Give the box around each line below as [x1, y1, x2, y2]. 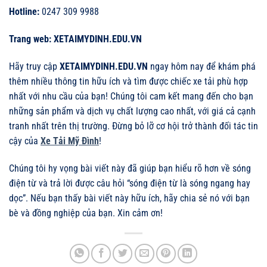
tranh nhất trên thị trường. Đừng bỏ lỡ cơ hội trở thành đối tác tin [9, 120, 258, 132]
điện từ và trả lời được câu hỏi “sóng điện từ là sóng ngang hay [9, 177, 250, 189]
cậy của [9, 135, 41, 147]
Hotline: [9, 6, 39, 18]
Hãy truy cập [9, 60, 60, 72]
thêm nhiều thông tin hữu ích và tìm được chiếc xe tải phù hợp [9, 75, 248, 87]
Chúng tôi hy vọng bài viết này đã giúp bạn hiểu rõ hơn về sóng [9, 162, 251, 174]
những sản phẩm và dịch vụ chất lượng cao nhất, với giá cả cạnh [9, 105, 256, 117]
